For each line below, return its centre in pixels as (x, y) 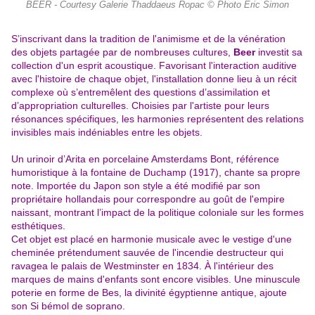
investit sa (280, 52)
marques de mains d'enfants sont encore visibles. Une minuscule (156, 279)
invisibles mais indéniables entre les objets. (107, 133)
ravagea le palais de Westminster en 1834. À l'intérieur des (142, 266)
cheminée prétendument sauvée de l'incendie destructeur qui (147, 253)
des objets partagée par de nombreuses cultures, (122, 52)
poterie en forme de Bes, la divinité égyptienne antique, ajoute (149, 293)
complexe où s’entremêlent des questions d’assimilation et (141, 92)
